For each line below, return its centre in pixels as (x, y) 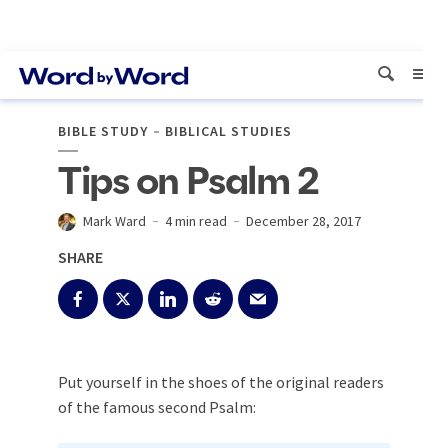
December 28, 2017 (303, 221)
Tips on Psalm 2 (188, 183)
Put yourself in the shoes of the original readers (221, 382)
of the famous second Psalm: (157, 407)
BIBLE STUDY (103, 131)
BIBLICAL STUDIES (228, 131)
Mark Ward (114, 221)
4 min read (196, 221)
